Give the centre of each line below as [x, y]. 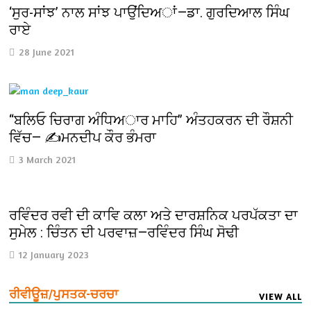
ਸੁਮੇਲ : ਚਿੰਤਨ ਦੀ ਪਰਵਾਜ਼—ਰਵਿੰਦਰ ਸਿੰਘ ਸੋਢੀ [124, 232]
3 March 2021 [48, 160]
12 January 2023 [54, 254]
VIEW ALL [280, 296]
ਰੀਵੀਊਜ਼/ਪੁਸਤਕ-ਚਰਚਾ [64, 294]
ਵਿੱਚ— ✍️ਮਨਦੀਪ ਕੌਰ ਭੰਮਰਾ [83, 138]
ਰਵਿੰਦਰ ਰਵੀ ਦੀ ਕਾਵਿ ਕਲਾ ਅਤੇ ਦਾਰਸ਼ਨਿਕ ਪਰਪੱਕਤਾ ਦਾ [154, 215]
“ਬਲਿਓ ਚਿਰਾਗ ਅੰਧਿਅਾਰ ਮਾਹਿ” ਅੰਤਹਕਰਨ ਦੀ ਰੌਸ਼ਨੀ [151, 120]
